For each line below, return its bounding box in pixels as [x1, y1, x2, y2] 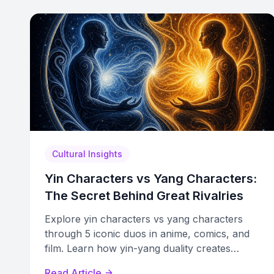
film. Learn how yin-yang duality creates [45, 242, 231, 254]
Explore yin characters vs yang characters [45, 213, 243, 225]
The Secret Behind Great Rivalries [45, 188, 243, 203]
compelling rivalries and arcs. [45, 257, 180, 269]
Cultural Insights [52, 149, 122, 159]
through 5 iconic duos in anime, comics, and [45, 228, 250, 240]
